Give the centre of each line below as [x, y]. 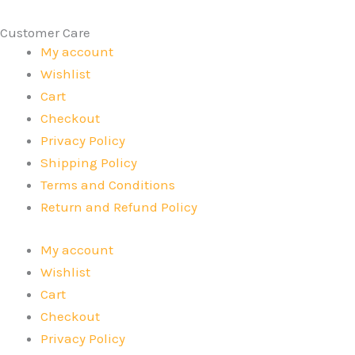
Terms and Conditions [108, 185]
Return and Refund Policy [119, 207]
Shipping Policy [89, 162]
